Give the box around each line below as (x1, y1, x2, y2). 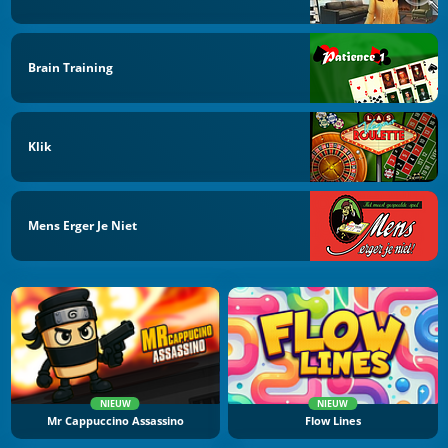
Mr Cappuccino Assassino (46, 414, 184, 429)
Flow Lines (304, 414, 361, 429)
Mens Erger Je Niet (28, 216, 137, 234)
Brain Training (28, 59, 113, 77)
